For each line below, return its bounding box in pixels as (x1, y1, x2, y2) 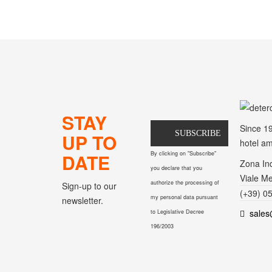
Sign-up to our (62, 180, 117, 192)
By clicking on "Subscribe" (151, 149, 217, 157)
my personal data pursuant (151, 193, 219, 201)
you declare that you (151, 164, 203, 172)
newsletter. (62, 194, 103, 206)
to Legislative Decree (151, 208, 205, 216)
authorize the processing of (151, 178, 220, 186)
